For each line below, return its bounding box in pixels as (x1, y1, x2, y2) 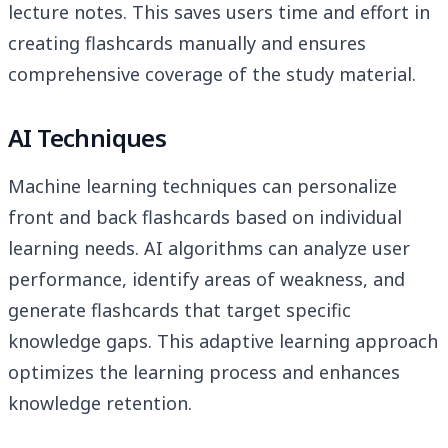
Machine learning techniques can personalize (8, 174, 397, 199)
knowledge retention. (8, 391, 192, 416)
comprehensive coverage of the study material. (8, 62, 416, 87)
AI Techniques (8, 121, 167, 155)
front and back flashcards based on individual (8, 205, 402, 230)
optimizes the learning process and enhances (8, 360, 400, 385)
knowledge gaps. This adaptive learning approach (8, 329, 438, 354)
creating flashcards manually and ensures (8, 31, 366, 56)
